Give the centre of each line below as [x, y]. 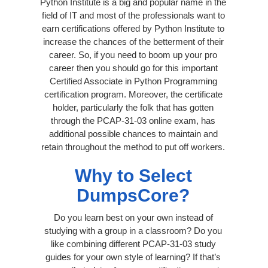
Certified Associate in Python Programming [133, 81]
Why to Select [133, 175]
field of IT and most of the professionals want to [133, 15]
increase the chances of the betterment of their [133, 41]
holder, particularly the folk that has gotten [133, 107]
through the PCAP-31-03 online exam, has [133, 120]
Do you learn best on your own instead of [133, 217]
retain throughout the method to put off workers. [133, 147]
